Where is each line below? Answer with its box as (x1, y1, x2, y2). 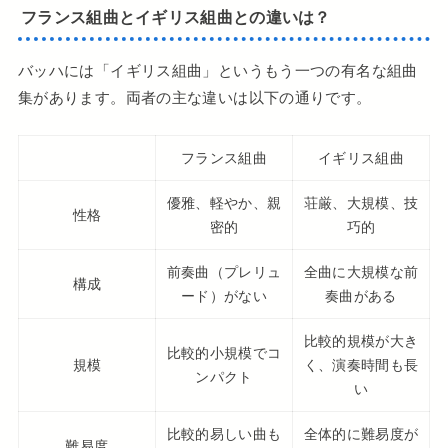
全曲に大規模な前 (303, 262, 419, 281)
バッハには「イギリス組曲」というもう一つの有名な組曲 (17, 59, 418, 81)
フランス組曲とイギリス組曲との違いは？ (21, 5, 331, 28)
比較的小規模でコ (166, 343, 282, 362)
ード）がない (181, 286, 267, 305)
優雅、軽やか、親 (166, 193, 282, 212)
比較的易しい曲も (166, 424, 282, 443)
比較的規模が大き (303, 331, 419, 350)
